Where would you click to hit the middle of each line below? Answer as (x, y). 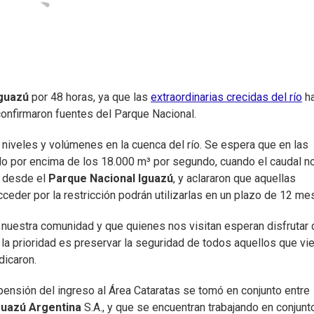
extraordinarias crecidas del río (226, 97)
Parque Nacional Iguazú (111, 179)
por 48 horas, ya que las (90, 97)
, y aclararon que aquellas (234, 179)
